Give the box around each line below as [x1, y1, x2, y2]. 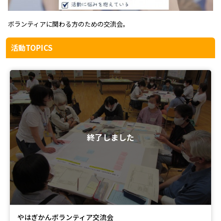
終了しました [87, 131, 134, 143]
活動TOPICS [11, 42, 53, 53]
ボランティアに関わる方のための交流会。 [8, 19, 129, 29]
